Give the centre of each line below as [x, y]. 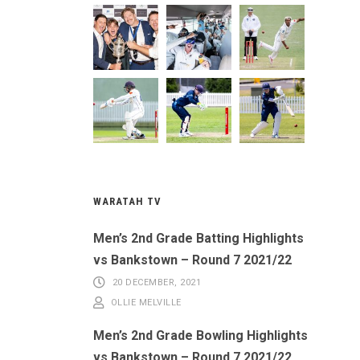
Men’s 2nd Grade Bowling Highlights [200, 335]
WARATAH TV [127, 201]
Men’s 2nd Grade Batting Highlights [198, 238]
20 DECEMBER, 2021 [156, 283]
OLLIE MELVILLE [146, 303]
